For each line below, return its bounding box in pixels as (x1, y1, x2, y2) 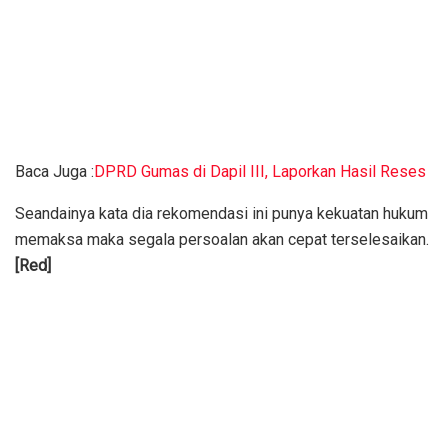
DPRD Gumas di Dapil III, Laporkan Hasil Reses (94, 161, 426, 181)
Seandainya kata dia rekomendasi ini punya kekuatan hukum (15, 203, 428, 223)
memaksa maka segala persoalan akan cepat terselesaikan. (15, 229, 429, 249)
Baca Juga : (15, 161, 94, 181)
